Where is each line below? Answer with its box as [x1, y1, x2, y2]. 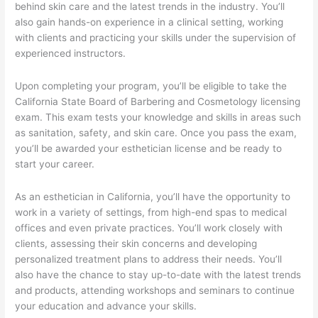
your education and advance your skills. [15, 300, 197, 312]
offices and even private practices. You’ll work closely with [15, 221, 283, 234]
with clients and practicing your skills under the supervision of [15, 31, 297, 43]
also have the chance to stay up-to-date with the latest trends [15, 268, 302, 280]
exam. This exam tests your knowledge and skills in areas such [15, 111, 302, 123]
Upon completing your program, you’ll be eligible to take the [15, 79, 287, 92]
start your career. [15, 158, 95, 170]
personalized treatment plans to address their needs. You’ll [15, 253, 283, 265]
